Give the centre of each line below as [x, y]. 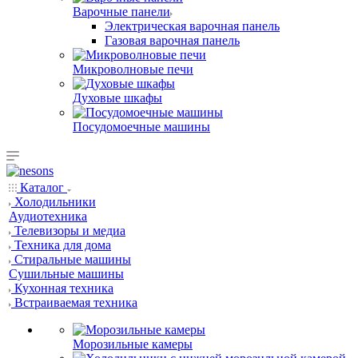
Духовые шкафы [117, 98]
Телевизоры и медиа [70, 231]
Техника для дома [63, 245]
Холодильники [55, 202]
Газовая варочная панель [172, 40]
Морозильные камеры [133, 344]
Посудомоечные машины [141, 127]
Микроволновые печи [133, 69]
